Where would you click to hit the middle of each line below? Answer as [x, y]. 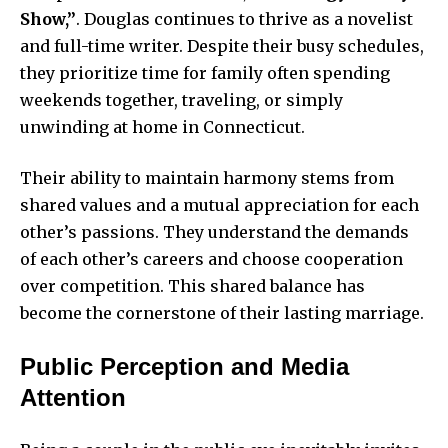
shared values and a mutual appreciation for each [219, 204]
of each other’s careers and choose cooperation [211, 258]
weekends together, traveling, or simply [181, 99]
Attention [73, 397]
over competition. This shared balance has [192, 285]
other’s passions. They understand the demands [214, 231]
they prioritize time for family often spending [205, 72]
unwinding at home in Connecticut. [162, 126]
